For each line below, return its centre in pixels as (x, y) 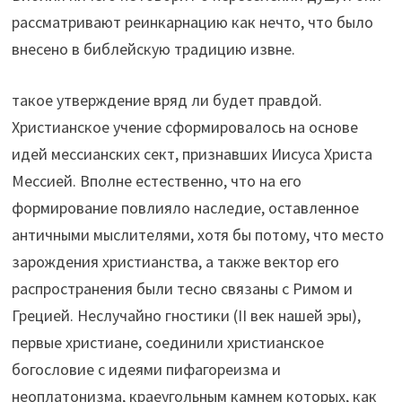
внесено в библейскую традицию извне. (154, 49)
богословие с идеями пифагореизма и (147, 370)
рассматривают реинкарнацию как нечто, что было (193, 22)
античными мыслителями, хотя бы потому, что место (198, 235)
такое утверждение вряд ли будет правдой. (167, 100)
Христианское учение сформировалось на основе (185, 127)
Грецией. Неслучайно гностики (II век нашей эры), (187, 316)
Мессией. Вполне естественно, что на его (157, 181)
